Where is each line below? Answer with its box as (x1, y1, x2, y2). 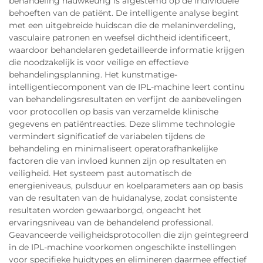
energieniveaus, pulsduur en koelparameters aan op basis (9, 180, 243, 191)
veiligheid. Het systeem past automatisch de (9, 168, 191, 178)
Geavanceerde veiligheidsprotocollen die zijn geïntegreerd (9, 230, 248, 240)
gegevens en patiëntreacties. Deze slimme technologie (9, 119, 235, 129)
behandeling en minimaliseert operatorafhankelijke (9, 143, 218, 154)
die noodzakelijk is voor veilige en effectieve (9, 57, 188, 68)
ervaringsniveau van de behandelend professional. (9, 217, 213, 228)
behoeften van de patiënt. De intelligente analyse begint (9, 8, 239, 18)
